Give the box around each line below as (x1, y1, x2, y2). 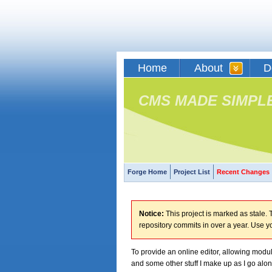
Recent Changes (217, 168, 270, 175)
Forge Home (127, 168, 167, 175)
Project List (174, 168, 210, 175)
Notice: (139, 209, 164, 218)
